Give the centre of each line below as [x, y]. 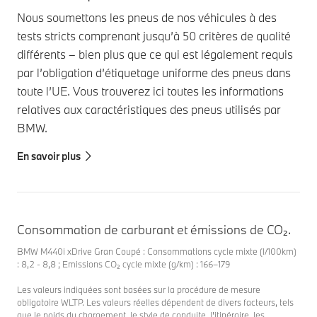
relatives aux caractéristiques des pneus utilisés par [149, 109]
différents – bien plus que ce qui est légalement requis [155, 54]
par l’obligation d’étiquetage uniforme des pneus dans [154, 72]
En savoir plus [49, 156]
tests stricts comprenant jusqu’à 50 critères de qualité [154, 35]
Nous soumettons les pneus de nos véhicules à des [147, 17]
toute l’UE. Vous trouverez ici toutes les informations [150, 91]
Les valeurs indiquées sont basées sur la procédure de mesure [139, 289]
